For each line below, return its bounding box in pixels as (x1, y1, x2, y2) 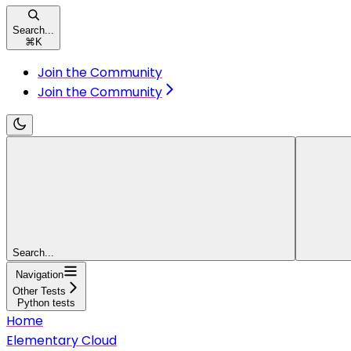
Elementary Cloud (6, 331, 117, 349)
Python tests (17, 296, 75, 309)
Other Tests (13, 284, 66, 297)
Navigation (15, 268, 63, 280)
